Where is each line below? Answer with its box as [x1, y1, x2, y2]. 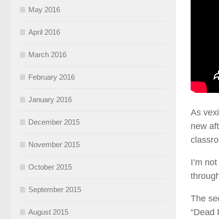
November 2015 [28, 140, 80, 149]
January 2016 [28, 95, 72, 104]
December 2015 [28, 118, 80, 127]
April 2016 [28, 28, 60, 37]
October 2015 [28, 163, 72, 172]
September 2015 [28, 185, 81, 194]
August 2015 [28, 208, 68, 217]
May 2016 [28, 5, 60, 14]
